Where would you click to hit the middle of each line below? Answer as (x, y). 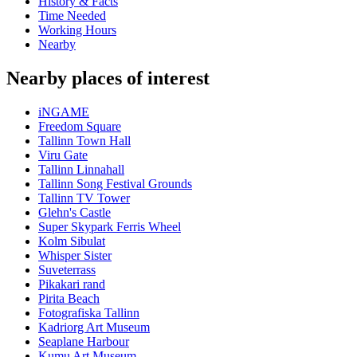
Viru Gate (63, 155)
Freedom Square (80, 127)
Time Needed (72, 16)
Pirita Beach (69, 299)
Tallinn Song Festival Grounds (115, 184)
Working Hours (77, 30)
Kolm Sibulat (72, 241)
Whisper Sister (75, 256)
